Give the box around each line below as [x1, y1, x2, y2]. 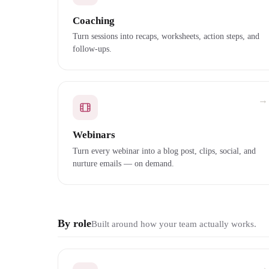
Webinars [73, 129, 115, 141]
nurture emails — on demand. [73, 158, 174, 168]
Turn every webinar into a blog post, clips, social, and [73, 145, 256, 156]
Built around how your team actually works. [91, 219, 256, 229]
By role [58, 217, 91, 229]
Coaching [73, 14, 115, 26]
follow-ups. [73, 44, 112, 54]
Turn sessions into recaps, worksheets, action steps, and [73, 31, 259, 41]
